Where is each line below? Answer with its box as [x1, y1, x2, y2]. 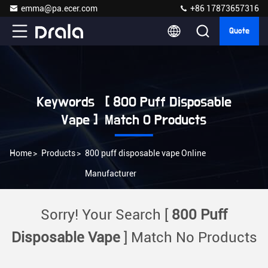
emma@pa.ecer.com [21, 4, 98, 13]
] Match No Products [120, 229, 257, 246]
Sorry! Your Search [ [41, 206, 172, 223]
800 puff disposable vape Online [85, 148, 206, 158]
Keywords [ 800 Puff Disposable [36, 95, 232, 109]
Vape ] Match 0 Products [61, 113, 207, 127]
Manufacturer [85, 169, 136, 178]
